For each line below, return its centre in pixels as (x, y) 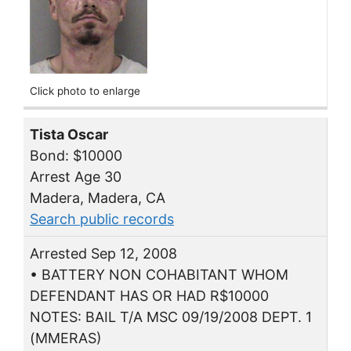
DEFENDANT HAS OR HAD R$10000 (149, 296)
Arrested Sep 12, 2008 (103, 254)
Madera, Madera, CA (98, 198)
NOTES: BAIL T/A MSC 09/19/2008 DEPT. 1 (171, 317)
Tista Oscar (69, 135)
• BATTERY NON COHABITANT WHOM (159, 275)
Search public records (102, 219)
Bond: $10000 (76, 156)
